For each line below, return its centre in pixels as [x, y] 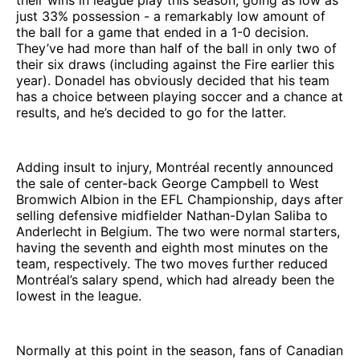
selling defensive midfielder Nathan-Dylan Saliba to [172, 215]
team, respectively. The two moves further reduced [172, 263]
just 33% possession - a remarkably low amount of [171, 16]
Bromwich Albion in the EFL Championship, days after [180, 199]
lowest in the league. [79, 295]
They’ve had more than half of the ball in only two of [176, 48]
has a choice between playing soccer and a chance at [180, 96]
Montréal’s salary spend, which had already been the [175, 279]
